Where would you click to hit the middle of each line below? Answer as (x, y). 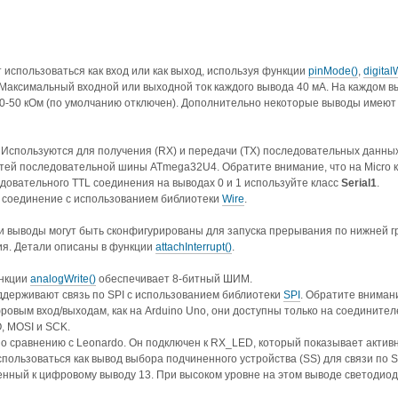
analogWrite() (63, 279)
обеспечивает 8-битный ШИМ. (174, 279)
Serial (356, 183)
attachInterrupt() (194, 247)
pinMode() (333, 72)
